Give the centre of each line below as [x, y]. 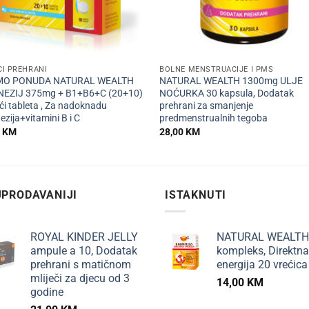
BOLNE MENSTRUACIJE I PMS [217, 69]
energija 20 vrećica [262, 265]
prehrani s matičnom [81, 265]
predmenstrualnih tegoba [214, 119]
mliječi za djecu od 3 [80, 279]
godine [47, 292]
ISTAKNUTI [196, 195]
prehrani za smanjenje [207, 106]
